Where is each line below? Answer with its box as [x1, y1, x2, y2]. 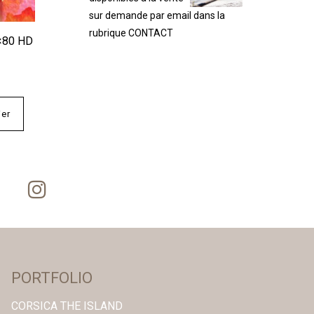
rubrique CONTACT [89, 27, 173, 39]
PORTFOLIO [11, 269, 93, 287]
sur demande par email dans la [89, 10, 225, 21]
